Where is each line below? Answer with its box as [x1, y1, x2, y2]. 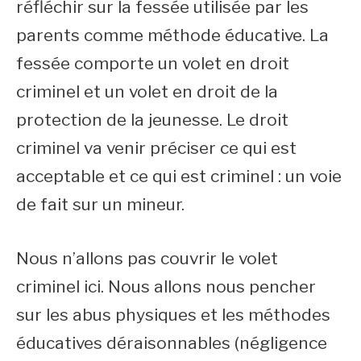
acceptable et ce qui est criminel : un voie [16, 166, 342, 186]
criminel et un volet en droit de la [16, 81, 278, 102]
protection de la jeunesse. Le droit [16, 110, 288, 130]
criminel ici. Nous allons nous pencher [16, 276, 316, 297]
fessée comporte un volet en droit [16, 53, 289, 73]
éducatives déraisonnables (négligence [16, 332, 327, 353]
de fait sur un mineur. [16, 194, 185, 214]
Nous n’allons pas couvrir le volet [16, 247, 278, 268]
